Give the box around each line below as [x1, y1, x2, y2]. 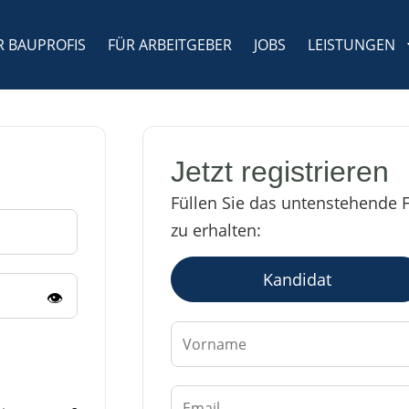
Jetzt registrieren [170, 155, 389, 188]
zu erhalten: [170, 219, 261, 241]
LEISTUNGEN [308, 35, 396, 55]
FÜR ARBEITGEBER [108, 35, 233, 55]
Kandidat [263, 268, 332, 291]
